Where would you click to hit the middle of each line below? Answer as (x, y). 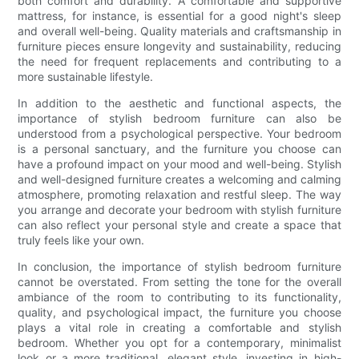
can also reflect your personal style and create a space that (179, 224)
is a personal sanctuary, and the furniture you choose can (179, 148)
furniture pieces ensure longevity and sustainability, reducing (179, 46)
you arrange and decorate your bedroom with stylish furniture (179, 209)
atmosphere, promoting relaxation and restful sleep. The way (179, 194)
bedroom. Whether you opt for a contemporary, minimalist (179, 342)
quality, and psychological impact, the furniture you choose (179, 312)
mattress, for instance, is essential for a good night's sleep (179, 15)
